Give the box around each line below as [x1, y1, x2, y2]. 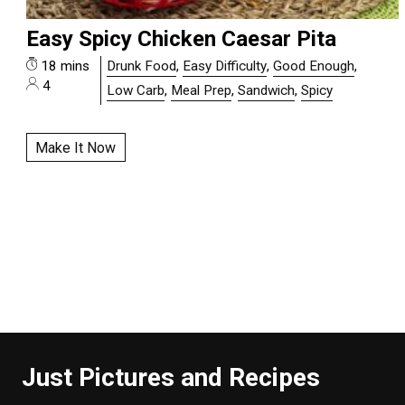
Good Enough [273, 58, 355, 75]
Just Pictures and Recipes [22, 363, 320, 393]
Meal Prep [171, 81, 232, 99]
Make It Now [35, 138, 117, 156]
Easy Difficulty [183, 58, 268, 75]
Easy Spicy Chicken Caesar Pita [25, 26, 336, 52]
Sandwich [238, 81, 296, 99]
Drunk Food [107, 58, 177, 75]
